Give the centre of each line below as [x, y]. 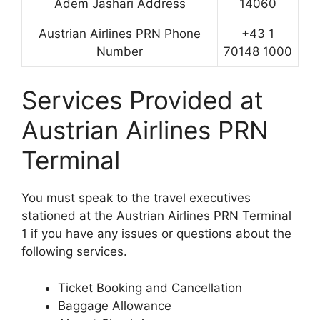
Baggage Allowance [115, 305]
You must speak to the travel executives [136, 198]
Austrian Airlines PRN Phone [120, 33]
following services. [74, 252]
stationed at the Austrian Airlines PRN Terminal [156, 216]
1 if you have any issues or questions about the [156, 234]
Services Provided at [142, 100]
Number [120, 51]
